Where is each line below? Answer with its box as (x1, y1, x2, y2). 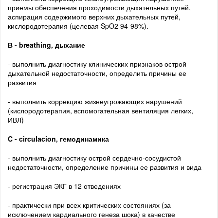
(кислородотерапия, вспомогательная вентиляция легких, (8, 106, 193, 116)
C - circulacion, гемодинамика (8, 134, 109, 144)
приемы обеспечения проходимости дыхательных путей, (8, 2, 191, 13)
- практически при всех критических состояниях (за (8, 200, 171, 210)
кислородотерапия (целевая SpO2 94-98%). (8, 21, 148, 31)
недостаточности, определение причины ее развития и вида (8, 162, 201, 172)
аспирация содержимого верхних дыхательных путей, (8, 12, 181, 22)
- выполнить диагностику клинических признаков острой (8, 59, 186, 69)
